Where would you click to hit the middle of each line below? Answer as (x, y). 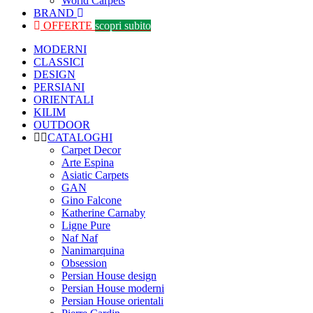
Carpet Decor (91, 150)
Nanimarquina (93, 250)
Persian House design (109, 276)
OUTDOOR (62, 125)
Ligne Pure (86, 225)
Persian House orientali (112, 301)
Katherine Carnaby (103, 213)
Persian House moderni (113, 288)
